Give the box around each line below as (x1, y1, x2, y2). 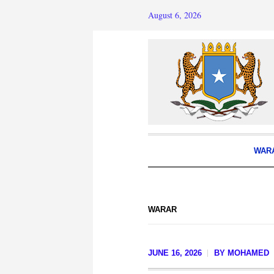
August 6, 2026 (148, 9, 201, 21)
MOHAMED (228, 248, 269, 257)
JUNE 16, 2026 (148, 248, 202, 257)
